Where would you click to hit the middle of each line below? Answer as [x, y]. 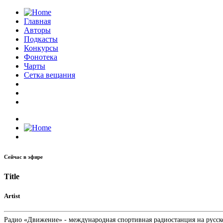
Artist [12, 196]
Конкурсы [41, 48]
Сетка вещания [50, 75]
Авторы [37, 30]
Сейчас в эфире [23, 157]
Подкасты [41, 39]
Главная [37, 21]
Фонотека [41, 57]
